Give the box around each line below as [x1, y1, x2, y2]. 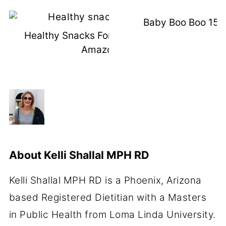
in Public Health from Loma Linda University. [9, 209, 216, 221]
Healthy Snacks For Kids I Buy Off [24, 30, 176, 42]
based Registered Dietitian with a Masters [9, 192, 207, 204]
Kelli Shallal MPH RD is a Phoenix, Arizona [9, 175, 202, 187]
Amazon [81, 44, 119, 56]
